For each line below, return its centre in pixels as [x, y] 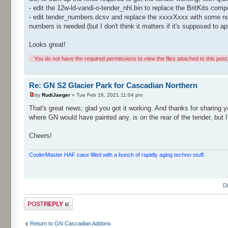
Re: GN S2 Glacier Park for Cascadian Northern [113, 85]
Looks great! [47, 44]
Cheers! [40, 136]
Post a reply [39, 200]
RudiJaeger [56, 95]
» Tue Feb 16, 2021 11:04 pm [106, 95]
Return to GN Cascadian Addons [70, 223]
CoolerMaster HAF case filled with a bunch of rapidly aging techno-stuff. [117, 154]
